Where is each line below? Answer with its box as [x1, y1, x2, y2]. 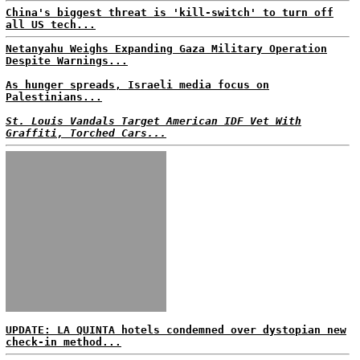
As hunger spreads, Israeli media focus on [6, 79, 269, 91]
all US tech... [6, 18, 96, 31]
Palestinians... [6, 91, 102, 103]
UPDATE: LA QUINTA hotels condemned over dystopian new [6, 324, 346, 336]
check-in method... [6, 336, 121, 348]
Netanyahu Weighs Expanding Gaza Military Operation [6, 43, 327, 55]
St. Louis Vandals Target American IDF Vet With [6, 115, 301, 127]
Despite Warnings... [6, 55, 128, 67]
